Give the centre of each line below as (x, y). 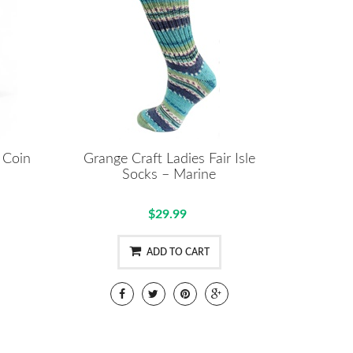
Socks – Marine (169, 175)
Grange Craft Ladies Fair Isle (169, 159)
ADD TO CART (178, 252)
